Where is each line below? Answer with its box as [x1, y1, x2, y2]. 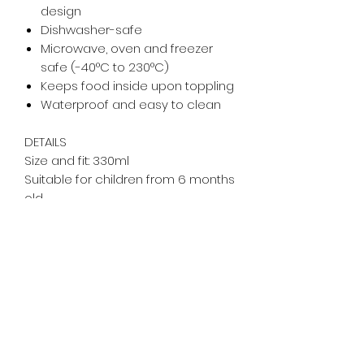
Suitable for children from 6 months [24, 171, 235, 188]
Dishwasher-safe [41, 21, 142, 39]
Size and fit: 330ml [24, 152, 129, 170]
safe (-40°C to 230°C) [41, 58, 169, 76]
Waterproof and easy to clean [41, 96, 221, 114]
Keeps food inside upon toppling [41, 77, 234, 95]
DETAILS [24, 133, 67, 151]
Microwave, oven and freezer [41, 40, 213, 58]
